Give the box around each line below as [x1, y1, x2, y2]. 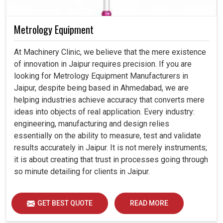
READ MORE [130, 199, 168, 207]
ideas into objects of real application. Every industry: [14, 107, 195, 116]
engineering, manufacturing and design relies [14, 118, 169, 128]
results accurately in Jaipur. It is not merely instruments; [14, 142, 207, 152]
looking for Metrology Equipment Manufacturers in [14, 71, 188, 81]
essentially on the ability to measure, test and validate [14, 130, 201, 140]
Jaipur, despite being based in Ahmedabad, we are [14, 83, 189, 93]
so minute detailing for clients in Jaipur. [14, 166, 150, 176]
